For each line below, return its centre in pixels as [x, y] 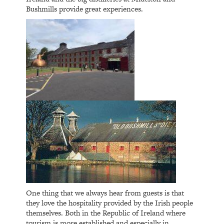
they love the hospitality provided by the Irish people [110, 202]
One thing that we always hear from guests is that [105, 192]
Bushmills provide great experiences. [85, 8]
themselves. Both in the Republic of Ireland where [106, 212]
